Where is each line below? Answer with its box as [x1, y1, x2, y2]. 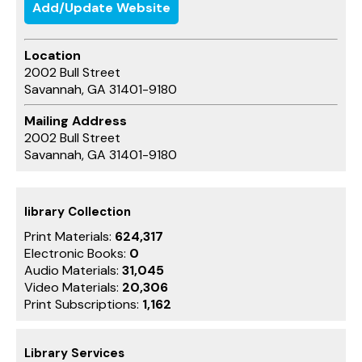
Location [24, 46, 81, 64]
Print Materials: [24, 227, 115, 245]
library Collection [24, 203, 131, 220]
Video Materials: [24, 278, 122, 296]
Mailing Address [24, 112, 127, 129]
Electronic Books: [24, 244, 129, 262]
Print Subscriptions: [24, 295, 142, 313]
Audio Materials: [24, 261, 122, 279]
